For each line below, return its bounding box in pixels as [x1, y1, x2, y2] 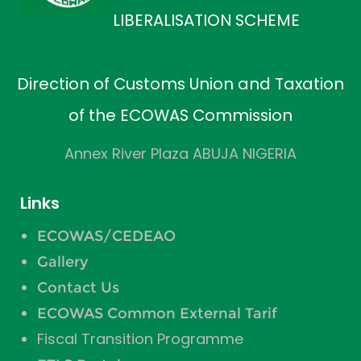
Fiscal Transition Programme [36, 328, 243, 349]
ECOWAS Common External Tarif [36, 304, 277, 322]
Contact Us [36, 278, 119, 297]
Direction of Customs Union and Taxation [17, 73, 344, 95]
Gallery [36, 252, 88, 271]
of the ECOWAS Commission [68, 104, 293, 127]
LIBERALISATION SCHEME [113, 9, 301, 31]
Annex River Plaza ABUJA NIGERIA [64, 143, 297, 164]
